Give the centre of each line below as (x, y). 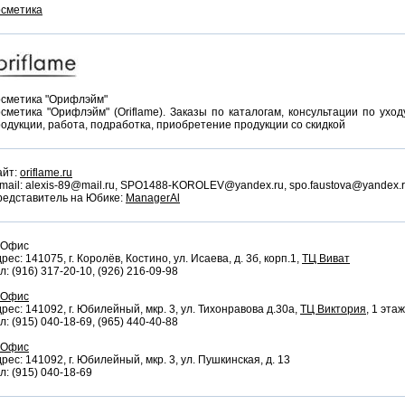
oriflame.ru (46, 173)
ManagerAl (153, 198)
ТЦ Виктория (333, 309)
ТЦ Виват (326, 259)
